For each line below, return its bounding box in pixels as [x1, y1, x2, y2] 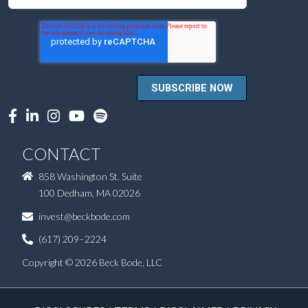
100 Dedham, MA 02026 [38, 187, 140, 199]
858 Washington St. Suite [38, 170, 142, 183]
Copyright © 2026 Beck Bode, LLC [22, 256, 162, 268]
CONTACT [22, 144, 100, 164]
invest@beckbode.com [38, 210, 130, 222]
